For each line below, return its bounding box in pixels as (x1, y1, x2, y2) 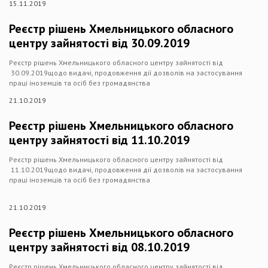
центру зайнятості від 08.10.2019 (9, 239, 190, 255)
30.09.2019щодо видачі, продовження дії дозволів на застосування (9, 68, 242, 77)
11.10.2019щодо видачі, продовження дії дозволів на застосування (9, 165, 242, 174)
